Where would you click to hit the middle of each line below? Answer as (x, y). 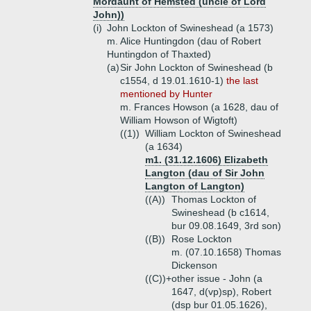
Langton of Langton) (195, 186)
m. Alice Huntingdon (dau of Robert (184, 41)
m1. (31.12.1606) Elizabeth (207, 160)
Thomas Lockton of (214, 199)
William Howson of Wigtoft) (179, 120)
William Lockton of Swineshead (213, 133)
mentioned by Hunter (166, 94)
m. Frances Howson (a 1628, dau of (199, 107)
